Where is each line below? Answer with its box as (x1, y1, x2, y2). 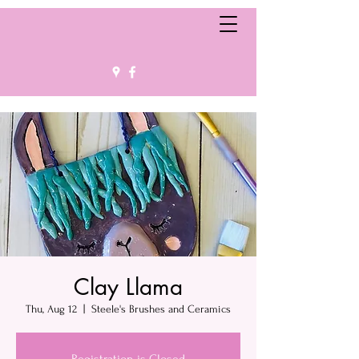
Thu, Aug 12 (26, 303, 77, 315)
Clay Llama (74, 272, 183, 301)
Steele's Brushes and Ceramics (91, 303, 231, 315)
